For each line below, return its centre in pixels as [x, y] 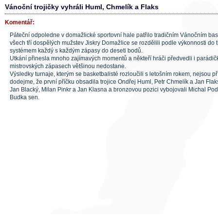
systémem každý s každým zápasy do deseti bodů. [76, 51]
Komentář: [20, 22]
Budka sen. [25, 97]
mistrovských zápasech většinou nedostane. [68, 66]
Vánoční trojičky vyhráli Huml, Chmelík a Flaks [82, 7]
